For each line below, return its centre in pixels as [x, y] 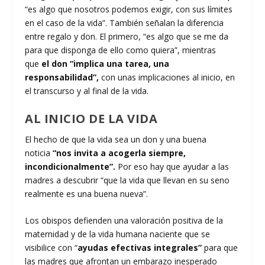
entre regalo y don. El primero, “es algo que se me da [127, 37]
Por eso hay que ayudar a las [172, 166]
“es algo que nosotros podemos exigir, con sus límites [129, 9]
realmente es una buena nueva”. [87, 193]
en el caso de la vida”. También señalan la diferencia [125, 23]
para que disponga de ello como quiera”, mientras [121, 50]
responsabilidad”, [63, 77]
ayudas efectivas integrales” [140, 248]
